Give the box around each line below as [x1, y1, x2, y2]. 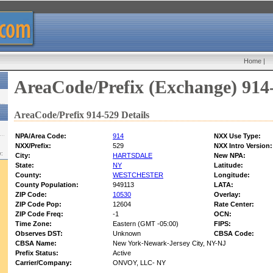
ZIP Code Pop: [15, 200, 62, 208]
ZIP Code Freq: [15, 210, 63, 218]
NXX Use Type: [214, 132, 261, 140]
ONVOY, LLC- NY [113, 259, 166, 267]
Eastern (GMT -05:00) [113, 220, 179, 228]
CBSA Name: [15, 239, 57, 247]
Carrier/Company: [15, 259, 72, 267]
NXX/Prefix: [15, 142, 51, 150]
